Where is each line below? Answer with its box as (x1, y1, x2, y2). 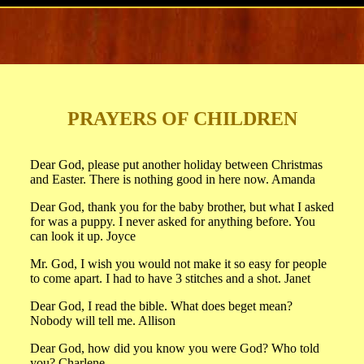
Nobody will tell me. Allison (30, 314, 175, 327)
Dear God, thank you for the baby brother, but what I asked (30, 200, 334, 214)
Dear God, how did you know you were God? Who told (30, 341, 319, 355)
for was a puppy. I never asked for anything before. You (30, 214, 315, 228)
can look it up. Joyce (30, 229, 136, 243)
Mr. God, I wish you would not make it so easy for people (30, 257, 327, 271)
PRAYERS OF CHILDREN (67, 108, 297, 129)
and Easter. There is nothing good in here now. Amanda (30, 172, 315, 186)
